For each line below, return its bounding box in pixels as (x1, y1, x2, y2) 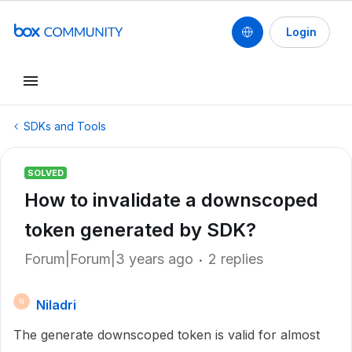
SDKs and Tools (24, 119, 106, 133)
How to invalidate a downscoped (24, 189, 318, 211)
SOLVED (27, 167, 64, 178)
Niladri (36, 297, 76, 313)
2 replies (208, 251, 263, 267)
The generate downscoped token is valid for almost (13, 327, 320, 343)
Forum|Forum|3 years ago (24, 251, 193, 267)
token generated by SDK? (24, 218, 256, 241)
